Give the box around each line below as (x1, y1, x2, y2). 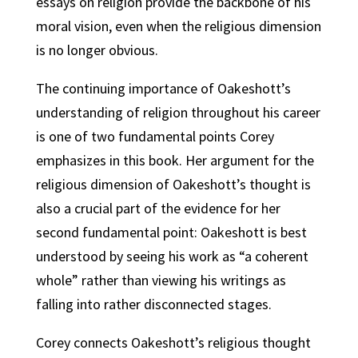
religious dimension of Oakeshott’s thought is (35, 175, 311, 193)
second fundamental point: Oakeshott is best (35, 223, 307, 241)
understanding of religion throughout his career (35, 103, 320, 121)
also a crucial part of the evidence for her (35, 199, 280, 217)
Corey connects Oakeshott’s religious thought (35, 333, 311, 352)
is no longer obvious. (35, 41, 158, 59)
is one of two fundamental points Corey (35, 127, 274, 145)
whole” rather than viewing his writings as (35, 271, 286, 289)
